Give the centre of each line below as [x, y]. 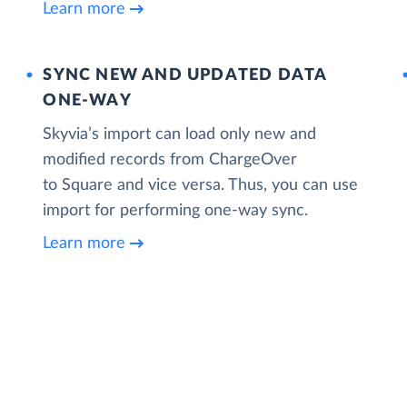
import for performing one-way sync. [176, 210]
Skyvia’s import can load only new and [180, 134]
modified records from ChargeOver [170, 159]
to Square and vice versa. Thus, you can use [201, 185]
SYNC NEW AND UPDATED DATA [185, 75]
